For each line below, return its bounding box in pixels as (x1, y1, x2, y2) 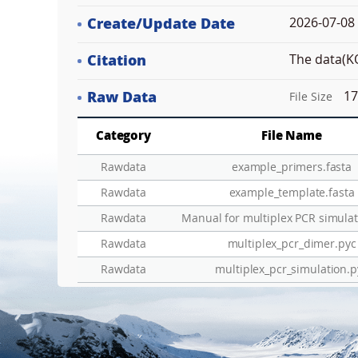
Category (96, 129, 151, 143)
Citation (87, 52, 146, 70)
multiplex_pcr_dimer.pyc (227, 237, 356, 251)
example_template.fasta (229, 186, 355, 200)
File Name (261, 129, 322, 143)
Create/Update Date (87, 15, 235, 33)
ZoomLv (9, 240, 19, 254)
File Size (289, 90, 332, 104)
